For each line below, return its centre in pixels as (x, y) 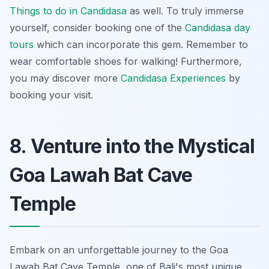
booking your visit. (51, 95)
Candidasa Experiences (173, 78)
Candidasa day (218, 27)
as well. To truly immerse (185, 11)
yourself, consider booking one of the (97, 27)
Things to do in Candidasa (68, 11)
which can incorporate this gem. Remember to (141, 44)
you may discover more (65, 78)
